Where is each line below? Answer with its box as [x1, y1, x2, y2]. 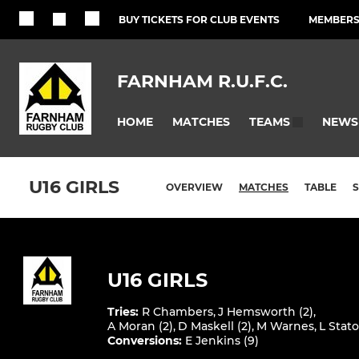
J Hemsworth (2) [218, 305, 313, 320]
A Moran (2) [107, 319, 173, 334]
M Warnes [256, 319, 314, 334]
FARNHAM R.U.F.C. [117, 70, 288, 92]
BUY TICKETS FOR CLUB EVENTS [119, 14, 280, 26]
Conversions [107, 333, 179, 349]
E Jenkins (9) [185, 333, 259, 349]
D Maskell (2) [178, 319, 252, 334]
